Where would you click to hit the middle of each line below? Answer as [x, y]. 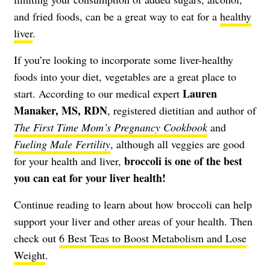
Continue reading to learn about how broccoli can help [133, 204]
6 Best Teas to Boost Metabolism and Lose [153, 238]
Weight [30, 255]
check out [36, 238]
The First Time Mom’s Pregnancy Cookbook [111, 127]
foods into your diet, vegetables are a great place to [125, 76]
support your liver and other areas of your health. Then [133, 221]
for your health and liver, [69, 161]
